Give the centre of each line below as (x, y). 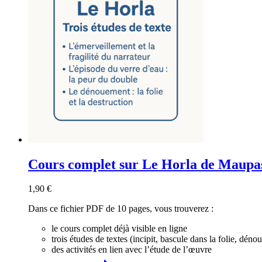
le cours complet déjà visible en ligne (119, 229)
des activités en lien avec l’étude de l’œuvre (132, 250)
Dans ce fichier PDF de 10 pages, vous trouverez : (121, 209)
